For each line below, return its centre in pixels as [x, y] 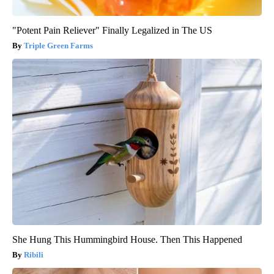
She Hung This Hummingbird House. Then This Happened [127, 239]
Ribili [34, 254]
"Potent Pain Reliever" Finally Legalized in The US [112, 30]
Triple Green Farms [58, 45]
